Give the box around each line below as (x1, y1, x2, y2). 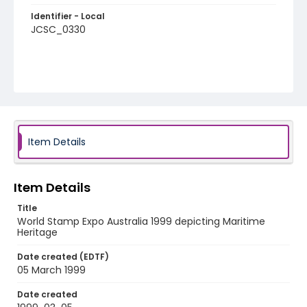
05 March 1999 (17, 263, 86, 277)
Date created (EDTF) (17, 251, 109, 262)
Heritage (17, 225, 58, 239)
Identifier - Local (31, 10, 105, 22)
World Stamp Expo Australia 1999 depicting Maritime (17, 214, 265, 228)
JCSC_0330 (31, 23, 86, 36)
